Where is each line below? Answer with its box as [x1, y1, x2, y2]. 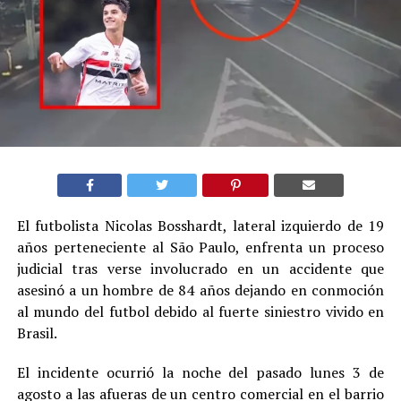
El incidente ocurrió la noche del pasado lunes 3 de [16, 362, 385, 382]
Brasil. [16, 322, 57, 343]
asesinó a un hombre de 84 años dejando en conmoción [16, 279, 385, 300]
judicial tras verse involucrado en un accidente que [16, 258, 385, 278]
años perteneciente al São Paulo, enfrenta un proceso [16, 236, 385, 257]
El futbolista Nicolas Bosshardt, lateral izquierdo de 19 [16, 215, 385, 235]
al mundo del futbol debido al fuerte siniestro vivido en [16, 301, 385, 321]
